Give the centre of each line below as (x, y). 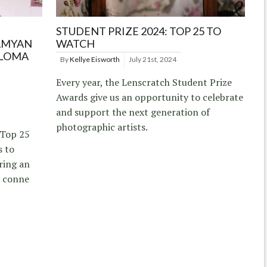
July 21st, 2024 (153, 59)
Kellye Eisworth (95, 59)
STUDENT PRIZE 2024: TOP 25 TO (139, 31)
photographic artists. (102, 127)
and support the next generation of (133, 112)
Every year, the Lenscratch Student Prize (144, 82)
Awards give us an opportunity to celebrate (150, 97)
